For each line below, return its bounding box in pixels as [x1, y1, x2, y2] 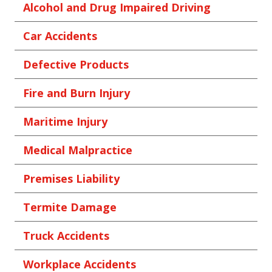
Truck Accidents [23, 228, 109, 243]
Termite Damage [23, 200, 117, 215]
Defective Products [23, 57, 129, 72]
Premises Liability [23, 171, 120, 186]
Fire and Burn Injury [23, 86, 130, 101]
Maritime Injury [23, 114, 107, 129]
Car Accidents [23, 29, 97, 44]
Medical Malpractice [23, 143, 132, 158]
